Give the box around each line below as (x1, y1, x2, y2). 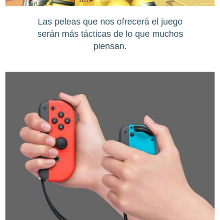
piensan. (93, 41, 127, 51)
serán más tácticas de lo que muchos (37, 28, 183, 39)
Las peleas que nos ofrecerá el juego (37, 16, 183, 27)
